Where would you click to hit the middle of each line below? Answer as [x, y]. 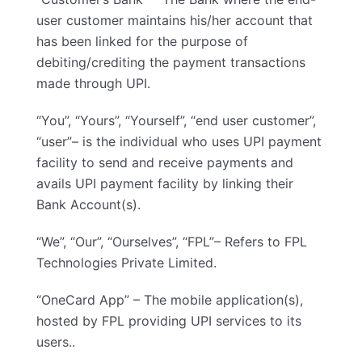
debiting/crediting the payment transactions [171, 62]
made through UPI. [93, 83]
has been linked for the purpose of [142, 41]
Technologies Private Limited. [126, 263]
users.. [56, 342]
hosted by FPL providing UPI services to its [169, 321]
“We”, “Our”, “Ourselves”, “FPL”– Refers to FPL [172, 242]
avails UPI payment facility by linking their [165, 183]
